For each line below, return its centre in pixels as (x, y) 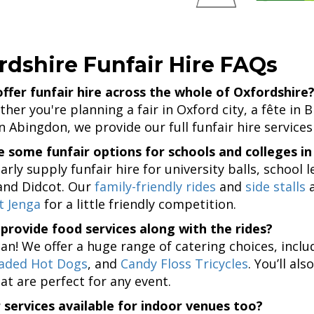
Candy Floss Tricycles (184, 263)
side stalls (275, 186)
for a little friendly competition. (138, 204)
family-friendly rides (155, 186)
